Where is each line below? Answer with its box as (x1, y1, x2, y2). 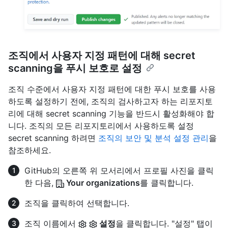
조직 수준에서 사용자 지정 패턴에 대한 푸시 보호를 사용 (8, 83, 216, 94)
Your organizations (64, 177, 140, 188)
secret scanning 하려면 (8, 132, 98, 143)
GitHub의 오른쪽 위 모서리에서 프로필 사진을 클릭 (24, 165, 214, 176)
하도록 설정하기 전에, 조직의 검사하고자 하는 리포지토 (8, 96, 213, 106)
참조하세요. (8, 145, 51, 155)
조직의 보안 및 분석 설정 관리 (98, 132, 209, 143)
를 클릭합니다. (140, 177, 193, 188)
